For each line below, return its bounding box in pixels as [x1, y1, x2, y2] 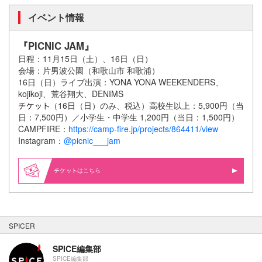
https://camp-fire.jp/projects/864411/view [68, 123, 218, 135]
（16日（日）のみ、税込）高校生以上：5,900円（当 [50, 99, 244, 112]
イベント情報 [28, 11, 84, 25]
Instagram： [18, 135, 64, 147]
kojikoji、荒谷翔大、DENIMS [18, 88, 123, 100]
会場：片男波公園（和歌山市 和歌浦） [18, 64, 160, 77]
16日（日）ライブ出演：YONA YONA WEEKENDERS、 [18, 76, 223, 88]
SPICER [9, 220, 35, 231]
